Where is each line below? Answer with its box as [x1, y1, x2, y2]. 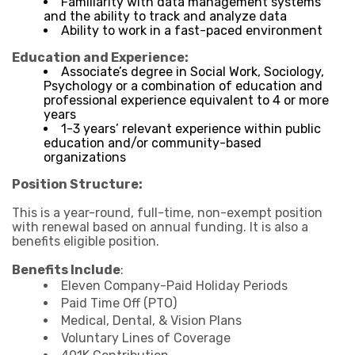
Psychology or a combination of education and [44, 78, 323, 94]
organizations [44, 149, 126, 165]
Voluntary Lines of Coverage [61, 330, 231, 345]
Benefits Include [12, 261, 120, 277]
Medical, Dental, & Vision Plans [61, 312, 242, 328]
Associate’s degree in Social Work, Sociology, [61, 63, 324, 79]
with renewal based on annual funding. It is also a [12, 219, 308, 235]
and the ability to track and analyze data [44, 8, 287, 24]
